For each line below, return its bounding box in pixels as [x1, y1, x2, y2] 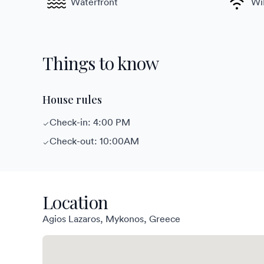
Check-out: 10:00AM [49, 134, 139, 147]
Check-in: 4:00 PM [49, 115, 130, 128]
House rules [42, 92, 102, 107]
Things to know [42, 51, 159, 75]
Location [42, 190, 108, 214]
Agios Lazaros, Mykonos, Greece [42, 212, 180, 225]
